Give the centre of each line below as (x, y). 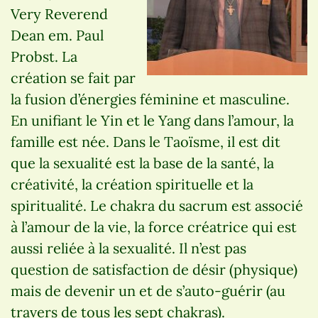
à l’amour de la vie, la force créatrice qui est (154, 226)
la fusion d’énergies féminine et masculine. (150, 99)
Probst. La (44, 56)
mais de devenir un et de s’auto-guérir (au (148, 290)
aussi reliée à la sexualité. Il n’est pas (128, 248)
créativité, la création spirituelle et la (132, 184)
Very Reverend (59, 13)
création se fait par (73, 77)
